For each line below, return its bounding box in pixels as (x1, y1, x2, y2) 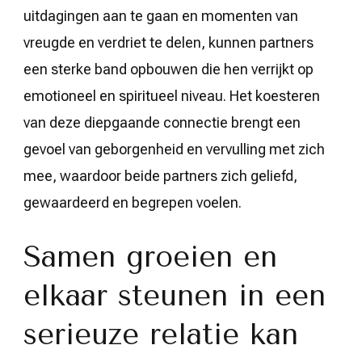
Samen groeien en (23, 239, 277, 274)
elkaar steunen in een (23, 278, 326, 313)
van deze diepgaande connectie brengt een (23, 113, 301, 131)
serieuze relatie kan (23, 317, 298, 351)
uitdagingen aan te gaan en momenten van (23, 6, 298, 24)
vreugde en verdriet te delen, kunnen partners (23, 33, 314, 51)
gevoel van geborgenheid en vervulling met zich (23, 140, 325, 158)
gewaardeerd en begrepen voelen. (23, 193, 242, 211)
